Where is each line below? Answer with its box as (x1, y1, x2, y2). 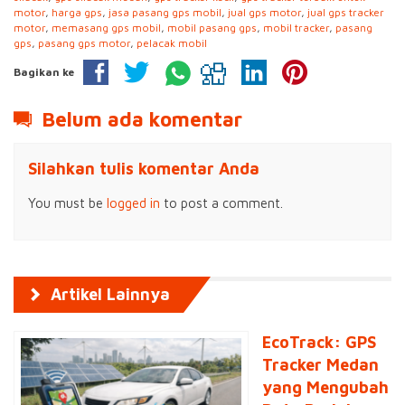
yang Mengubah (262, 378, 389, 398)
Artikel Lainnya (46, 285, 170, 305)
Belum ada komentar (36, 107, 242, 132)
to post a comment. (160, 195, 283, 212)
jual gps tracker (307, 5, 384, 19)
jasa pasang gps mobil (108, 5, 221, 19)
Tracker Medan (262, 355, 379, 375)
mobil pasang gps (167, 21, 257, 34)
